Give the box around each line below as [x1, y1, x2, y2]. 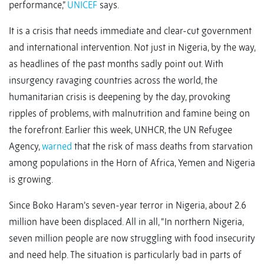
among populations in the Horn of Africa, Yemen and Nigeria [9, 157, 255, 169]
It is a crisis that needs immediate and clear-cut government [9, 25, 252, 37]
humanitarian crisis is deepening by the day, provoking [9, 91, 230, 103]
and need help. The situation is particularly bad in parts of [9, 249, 242, 261]
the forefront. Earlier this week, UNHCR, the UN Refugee [9, 124, 232, 136]
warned [42, 140, 72, 153]
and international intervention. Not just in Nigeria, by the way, [9, 41, 255, 54]
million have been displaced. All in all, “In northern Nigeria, [9, 216, 243, 228]
